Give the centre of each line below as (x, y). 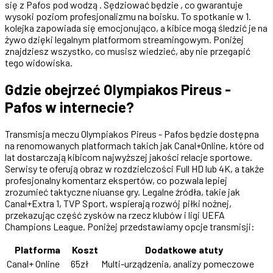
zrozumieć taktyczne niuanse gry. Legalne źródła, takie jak (122, 191)
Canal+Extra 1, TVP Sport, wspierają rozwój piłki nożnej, (118, 203)
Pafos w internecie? (69, 107)
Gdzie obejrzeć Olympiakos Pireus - (118, 89)
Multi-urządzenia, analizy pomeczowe (178, 263)
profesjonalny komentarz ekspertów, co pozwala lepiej (116, 180)
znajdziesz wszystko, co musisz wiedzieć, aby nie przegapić (128, 51)
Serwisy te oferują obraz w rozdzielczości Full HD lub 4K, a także (134, 168)
